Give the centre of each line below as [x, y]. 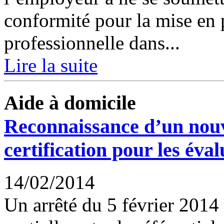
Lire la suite [51, 65]
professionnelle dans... [92, 43]
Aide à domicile [70, 102]
